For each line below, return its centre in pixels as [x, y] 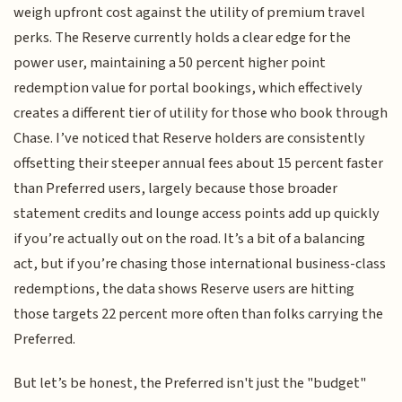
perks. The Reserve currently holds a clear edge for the [183, 38]
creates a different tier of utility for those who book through [201, 114]
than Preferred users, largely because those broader [176, 189]
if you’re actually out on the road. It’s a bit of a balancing [190, 239]
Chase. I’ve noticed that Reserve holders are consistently [190, 139]
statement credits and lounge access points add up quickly [197, 214]
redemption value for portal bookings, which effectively [188, 88]
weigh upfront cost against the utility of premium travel [190, 13]
